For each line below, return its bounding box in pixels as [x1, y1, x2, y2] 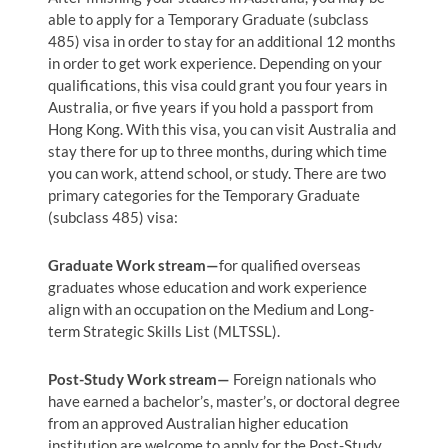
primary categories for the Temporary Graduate [47, 185, 360, 204]
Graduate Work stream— [47, 255, 219, 274]
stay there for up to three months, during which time [47, 141, 387, 160]
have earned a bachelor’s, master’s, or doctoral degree [47, 392, 400, 410]
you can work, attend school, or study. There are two [47, 163, 386, 182]
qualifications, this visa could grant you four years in [47, 75, 387, 94]
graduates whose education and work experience [47, 277, 367, 296]
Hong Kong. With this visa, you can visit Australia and [47, 119, 396, 138]
